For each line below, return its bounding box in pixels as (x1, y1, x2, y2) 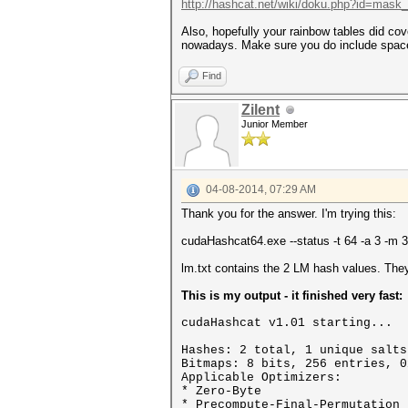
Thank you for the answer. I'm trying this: (181, 207, 396, 220)
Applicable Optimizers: (181, 371, 342, 384)
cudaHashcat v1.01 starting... (181, 316, 393, 330)
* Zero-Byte (181, 384, 261, 398)
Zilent (241, 102, 280, 117)
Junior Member (241, 118, 308, 129)
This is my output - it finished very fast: (181, 289, 403, 302)
